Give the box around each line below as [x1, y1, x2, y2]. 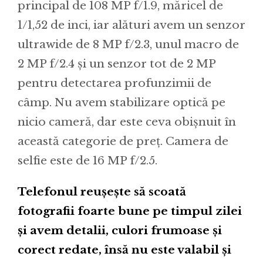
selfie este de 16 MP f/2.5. [18, 154, 157, 168]
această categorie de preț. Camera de [18, 134, 228, 149]
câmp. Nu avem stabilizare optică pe [18, 96, 225, 110]
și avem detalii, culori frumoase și [18, 224, 222, 238]
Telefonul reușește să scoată [18, 185, 186, 199]
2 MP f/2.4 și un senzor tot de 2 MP [18, 57, 215, 71]
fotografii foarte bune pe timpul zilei [18, 204, 242, 218]
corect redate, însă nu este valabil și [18, 243, 231, 257]
